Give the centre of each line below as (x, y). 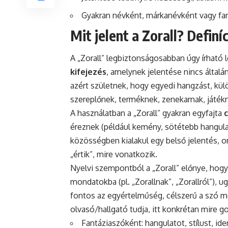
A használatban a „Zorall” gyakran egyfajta (147, 113)
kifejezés (88, 72)
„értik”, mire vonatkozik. (114, 154)
